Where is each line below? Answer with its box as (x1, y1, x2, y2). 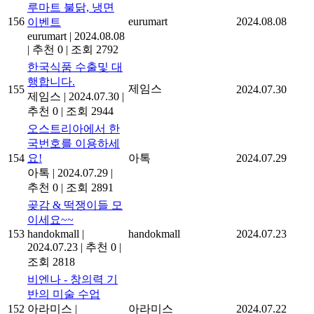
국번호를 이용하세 (27, 137, 120, 150)
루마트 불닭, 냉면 (27, 1, 114, 14)
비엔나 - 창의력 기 (27, 273, 118, 286)
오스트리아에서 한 (27, 123, 120, 135)
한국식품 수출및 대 (27, 61, 123, 74)
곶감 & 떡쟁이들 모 (27, 199, 123, 212)
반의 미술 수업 (27, 288, 100, 301)
